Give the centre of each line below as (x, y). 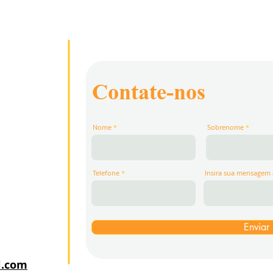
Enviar (257, 227)
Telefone (106, 173)
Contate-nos (149, 95)
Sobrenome (225, 127)
